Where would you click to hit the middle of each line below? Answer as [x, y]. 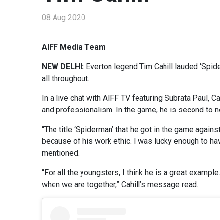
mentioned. [61, 153]
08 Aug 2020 [64, 17]
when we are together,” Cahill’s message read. [120, 184]
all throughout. [66, 78]
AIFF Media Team [74, 47]
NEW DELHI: [64, 67]
